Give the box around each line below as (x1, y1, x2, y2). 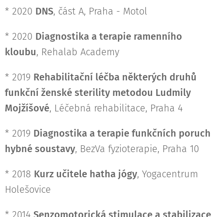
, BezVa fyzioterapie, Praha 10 (75, 143, 199, 155)
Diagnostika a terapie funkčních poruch (33, 127, 211, 139)
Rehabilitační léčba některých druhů (33, 71, 197, 83)
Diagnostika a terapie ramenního (35, 31, 182, 43)
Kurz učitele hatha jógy (34, 168, 137, 180)
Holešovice (5, 184, 51, 196)
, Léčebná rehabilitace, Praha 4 (49, 102, 183, 114)
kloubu (5, 46, 36, 58)
